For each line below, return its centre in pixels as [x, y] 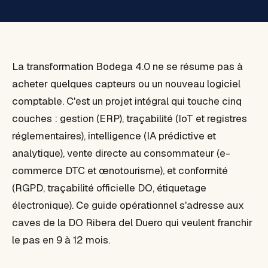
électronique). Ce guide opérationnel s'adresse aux [128, 205]
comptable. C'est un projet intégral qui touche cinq [127, 101]
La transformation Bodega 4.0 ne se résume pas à [127, 66]
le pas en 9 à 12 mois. [61, 240]
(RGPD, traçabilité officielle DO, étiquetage [109, 188]
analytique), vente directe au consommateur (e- [121, 153]
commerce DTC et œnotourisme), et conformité [120, 170]
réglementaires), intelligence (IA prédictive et [114, 136]
